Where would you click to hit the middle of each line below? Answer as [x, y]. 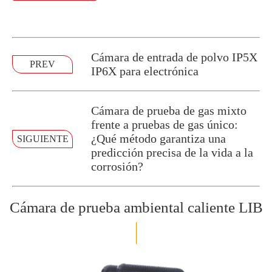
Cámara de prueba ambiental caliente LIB [136, 207]
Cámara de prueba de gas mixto [169, 110]
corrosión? [117, 166]
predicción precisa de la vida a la [172, 152]
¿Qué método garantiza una [158, 138]
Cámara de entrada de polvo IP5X [174, 57]
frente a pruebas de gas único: [165, 124]
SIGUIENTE [42, 138]
